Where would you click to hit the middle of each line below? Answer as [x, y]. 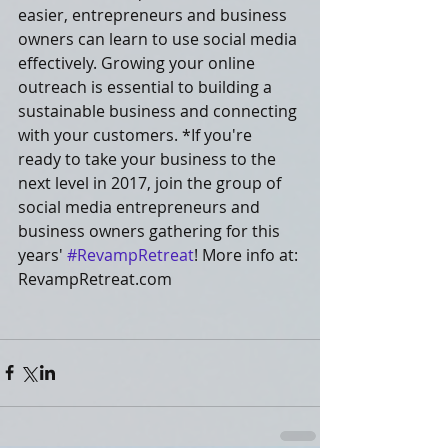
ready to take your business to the [149, 158]
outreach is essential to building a [147, 86]
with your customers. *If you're [137, 134]
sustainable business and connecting [159, 110]
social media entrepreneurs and [141, 206]
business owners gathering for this [151, 230]
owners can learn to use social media [159, 38]
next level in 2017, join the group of [151, 182]
